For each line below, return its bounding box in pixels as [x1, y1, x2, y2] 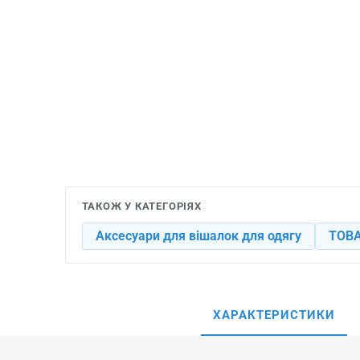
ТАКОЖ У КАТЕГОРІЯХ [81, 199, 202, 212]
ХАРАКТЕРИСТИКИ [212, 307, 335, 322]
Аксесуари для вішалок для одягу [95, 227, 301, 243]
